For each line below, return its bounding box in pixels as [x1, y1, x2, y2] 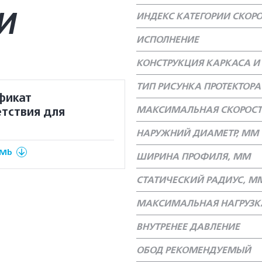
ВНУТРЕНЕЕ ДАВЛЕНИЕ [136, 221, 240, 233]
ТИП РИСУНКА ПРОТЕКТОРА [136, 81, 261, 92]
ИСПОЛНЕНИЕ [136, 34, 199, 46]
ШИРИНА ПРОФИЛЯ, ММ [136, 151, 250, 163]
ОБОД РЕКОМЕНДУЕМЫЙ [136, 244, 251, 256]
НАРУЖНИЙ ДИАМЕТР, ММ [136, 127, 258, 139]
